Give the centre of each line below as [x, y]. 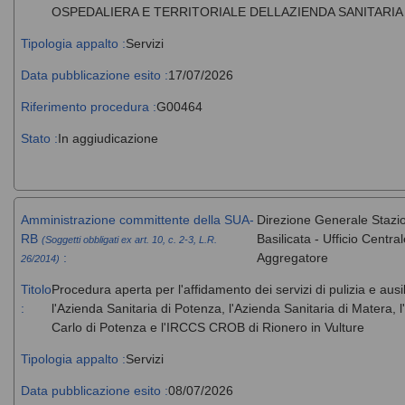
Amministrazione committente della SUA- [137, 219]
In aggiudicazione [108, 138]
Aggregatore [292, 257]
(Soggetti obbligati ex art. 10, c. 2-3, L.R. [129, 239]
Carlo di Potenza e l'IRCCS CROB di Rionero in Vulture [207, 327]
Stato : [39, 138]
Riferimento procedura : [88, 106]
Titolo [36, 289]
